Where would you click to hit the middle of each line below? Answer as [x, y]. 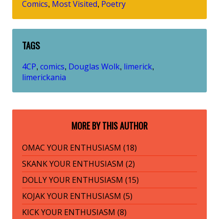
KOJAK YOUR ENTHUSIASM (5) [77, 196]
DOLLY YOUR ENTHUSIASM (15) [80, 180]
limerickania [44, 77]
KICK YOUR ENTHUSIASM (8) [74, 212]
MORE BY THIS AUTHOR [109, 125]
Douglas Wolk [94, 66]
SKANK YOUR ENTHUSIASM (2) [78, 164]
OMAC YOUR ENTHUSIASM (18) [79, 147]
